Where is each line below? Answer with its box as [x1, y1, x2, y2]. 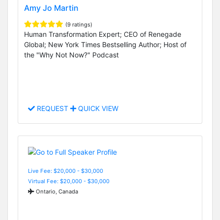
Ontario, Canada [34, 188, 78, 195]
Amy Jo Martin [24, 3, 79, 13]
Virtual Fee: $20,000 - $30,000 [28, 177, 110, 185]
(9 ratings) [65, 21, 92, 28]
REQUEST [35, 104, 70, 113]
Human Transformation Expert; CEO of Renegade [24, 30, 181, 39]
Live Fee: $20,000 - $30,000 [28, 167, 103, 174]
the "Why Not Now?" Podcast [24, 51, 119, 59]
